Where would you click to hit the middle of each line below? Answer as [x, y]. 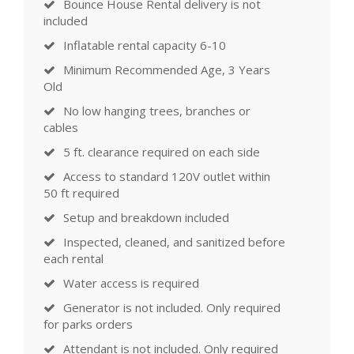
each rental [73, 259]
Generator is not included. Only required [172, 308]
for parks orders [88, 324]
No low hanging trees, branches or [157, 111]
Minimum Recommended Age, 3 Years [167, 70]
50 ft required [81, 193]
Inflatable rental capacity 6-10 [145, 45]
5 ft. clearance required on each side [162, 152]
